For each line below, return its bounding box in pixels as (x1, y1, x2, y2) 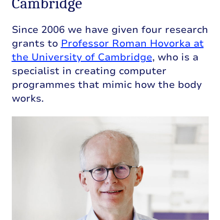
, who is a (152, 51, 198, 64)
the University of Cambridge (11, 51, 152, 64)
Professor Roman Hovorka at (60, 37, 204, 50)
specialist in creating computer (11, 64, 166, 78)
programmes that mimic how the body (11, 78, 202, 91)
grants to (11, 37, 61, 50)
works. (11, 92, 44, 105)
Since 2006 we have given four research (11, 23, 208, 36)
